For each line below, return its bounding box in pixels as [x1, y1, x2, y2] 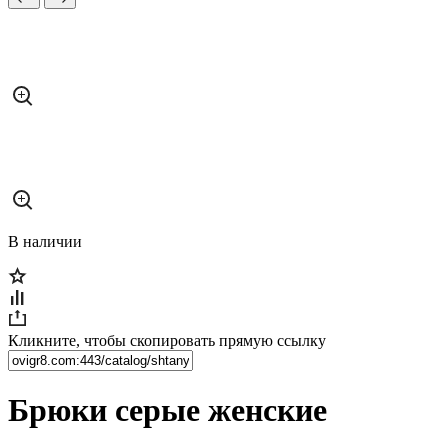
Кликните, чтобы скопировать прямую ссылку [8, 332, 326, 349]
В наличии [8, 233, 82, 250]
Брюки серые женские [8, 392, 327, 429]
